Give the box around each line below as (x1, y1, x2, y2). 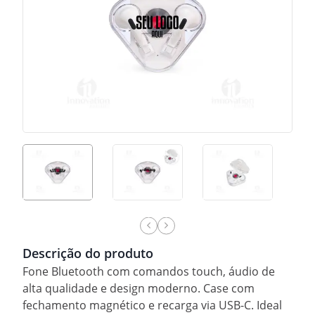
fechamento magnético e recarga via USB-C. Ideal (22, 297, 282, 313)
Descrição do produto (22, 244, 153, 262)
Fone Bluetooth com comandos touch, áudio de (22, 263, 275, 279)
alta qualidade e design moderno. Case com (22, 280, 255, 296)
